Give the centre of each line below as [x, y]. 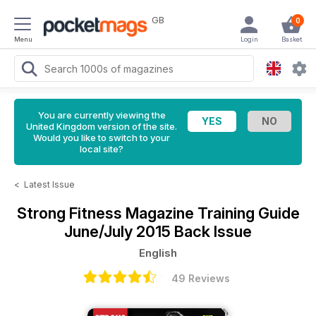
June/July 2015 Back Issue [158, 231]
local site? [102, 149]
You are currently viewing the [102, 115]
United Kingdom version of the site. [102, 126]
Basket [291, 39]
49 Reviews [200, 278]
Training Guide [248, 213]
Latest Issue [49, 184]
